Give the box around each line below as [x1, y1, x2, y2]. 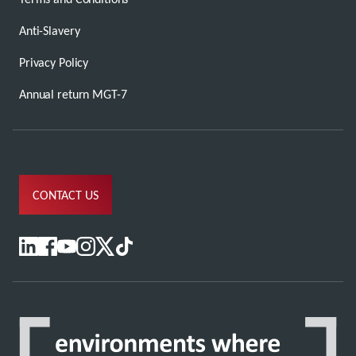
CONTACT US [33, 187, 99, 203]
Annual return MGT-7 [19, 87, 127, 102]
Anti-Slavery [19, 23, 80, 38]
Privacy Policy [19, 55, 89, 70]
